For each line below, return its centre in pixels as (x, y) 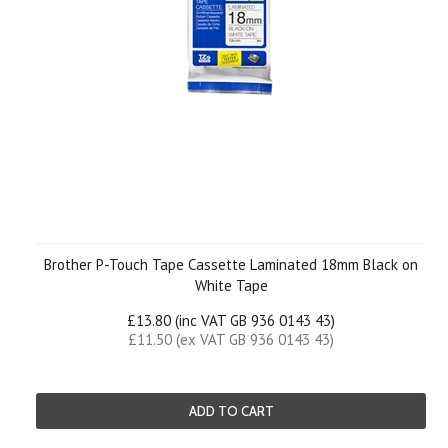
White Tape (231, 285)
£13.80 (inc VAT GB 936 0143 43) (231, 320)
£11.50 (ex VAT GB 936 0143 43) (231, 339)
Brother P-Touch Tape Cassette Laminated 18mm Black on (231, 264)
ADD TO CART (231, 411)
